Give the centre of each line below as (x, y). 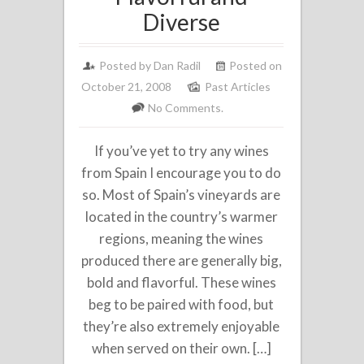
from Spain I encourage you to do (182, 172)
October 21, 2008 (127, 86)
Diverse (181, 22)
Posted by (127, 65)
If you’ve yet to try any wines (181, 150)
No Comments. (185, 107)
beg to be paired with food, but (182, 304)
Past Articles (238, 86)
